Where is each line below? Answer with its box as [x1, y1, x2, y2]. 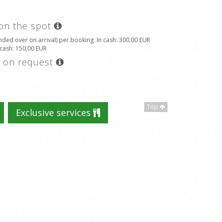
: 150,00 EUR [12, 44, 47, 53]
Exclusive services [15, 107, 93, 118]
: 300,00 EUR [116, 36, 150, 44]
